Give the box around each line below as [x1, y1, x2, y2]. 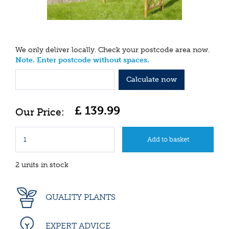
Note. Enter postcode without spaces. [15, 56, 149, 65]
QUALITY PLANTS [43, 192, 116, 202]
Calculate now [126, 75, 177, 84]
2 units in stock [15, 160, 68, 169]
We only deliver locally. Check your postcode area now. [15, 45, 210, 55]
